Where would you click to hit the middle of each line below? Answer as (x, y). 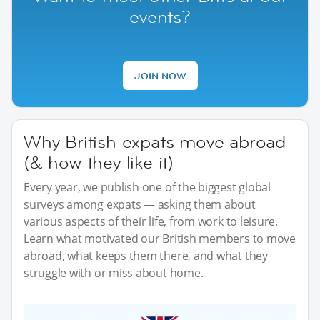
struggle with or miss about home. (114, 273)
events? (160, 17)
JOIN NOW (160, 76)
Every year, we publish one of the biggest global (147, 187)
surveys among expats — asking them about (140, 205)
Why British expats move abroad (155, 142)
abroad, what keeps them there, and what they (146, 256)
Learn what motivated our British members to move (160, 239)
